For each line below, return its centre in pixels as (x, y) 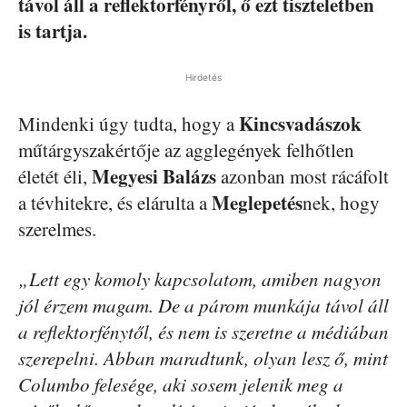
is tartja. (53, 31)
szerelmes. (57, 229)
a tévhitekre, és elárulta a (115, 203)
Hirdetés (203, 78)
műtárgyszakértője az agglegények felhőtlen (186, 150)
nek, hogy (341, 203)
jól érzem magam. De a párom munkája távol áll (203, 306)
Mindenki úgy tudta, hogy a (129, 124)
